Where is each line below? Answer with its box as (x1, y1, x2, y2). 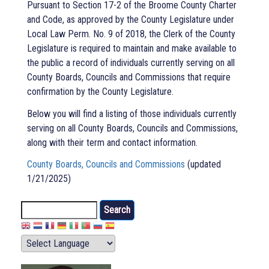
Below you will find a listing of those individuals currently (27, 107, 237, 119)
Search (21, 201, 47, 213)
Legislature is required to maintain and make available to (27, 42, 237, 54)
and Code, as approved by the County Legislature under (27, 13, 234, 25)
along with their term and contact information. (27, 136, 198, 148)
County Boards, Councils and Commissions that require (27, 71, 231, 83)
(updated (185, 159, 221, 171)
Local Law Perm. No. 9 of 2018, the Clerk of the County (27, 28, 235, 40)
